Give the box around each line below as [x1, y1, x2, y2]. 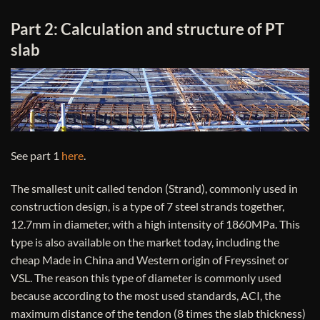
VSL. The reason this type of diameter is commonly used [11, 270, 281, 284]
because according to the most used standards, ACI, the [11, 288, 281, 302]
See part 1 [11, 148, 61, 162]
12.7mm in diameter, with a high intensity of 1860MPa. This [11, 216, 300, 231]
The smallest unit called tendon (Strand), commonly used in [11, 181, 298, 195]
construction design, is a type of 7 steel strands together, [11, 199, 284, 213]
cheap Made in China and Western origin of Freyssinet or [11, 252, 289, 266]
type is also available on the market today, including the [11, 234, 279, 249]
